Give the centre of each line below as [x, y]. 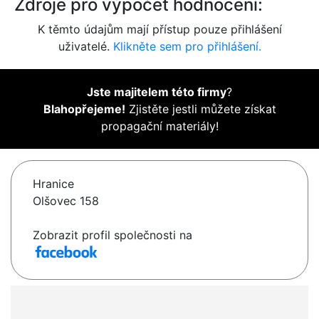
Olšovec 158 [66, 201]
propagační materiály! [159, 126]
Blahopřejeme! [84, 109]
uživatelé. [85, 47]
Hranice [53, 184]
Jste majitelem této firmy [157, 92]
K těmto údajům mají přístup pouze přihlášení [159, 30]
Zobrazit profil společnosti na [113, 235]
